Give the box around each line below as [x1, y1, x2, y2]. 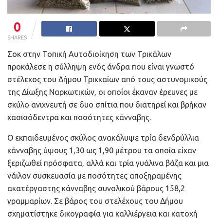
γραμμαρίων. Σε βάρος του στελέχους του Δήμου [7, 196, 183, 205]
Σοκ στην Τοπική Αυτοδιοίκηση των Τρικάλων [7, 49, 171, 58]
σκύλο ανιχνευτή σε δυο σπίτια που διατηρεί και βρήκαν [7, 100, 206, 109]
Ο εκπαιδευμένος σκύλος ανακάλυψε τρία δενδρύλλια [7, 133, 199, 142]
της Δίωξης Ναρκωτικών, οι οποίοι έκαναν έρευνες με [7, 87, 198, 96]
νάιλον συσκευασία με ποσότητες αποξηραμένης [7, 171, 182, 180]
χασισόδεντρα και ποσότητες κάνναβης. [7, 112, 151, 122]
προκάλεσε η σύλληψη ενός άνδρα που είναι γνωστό [7, 62, 194, 71]
